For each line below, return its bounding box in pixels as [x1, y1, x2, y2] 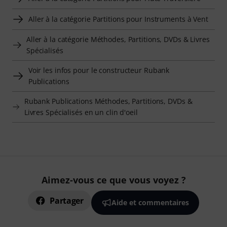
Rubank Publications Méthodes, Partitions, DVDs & [24, 96, 193, 106]
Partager [50, 195, 84, 206]
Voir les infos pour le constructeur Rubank [28, 65, 170, 75]
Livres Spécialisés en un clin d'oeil [24, 107, 138, 117]
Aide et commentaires [111, 198, 189, 207]
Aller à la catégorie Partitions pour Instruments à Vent [28, 14, 208, 24]
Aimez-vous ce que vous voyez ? [41, 174, 186, 186]
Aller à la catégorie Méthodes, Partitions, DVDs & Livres [26, 34, 210, 44]
